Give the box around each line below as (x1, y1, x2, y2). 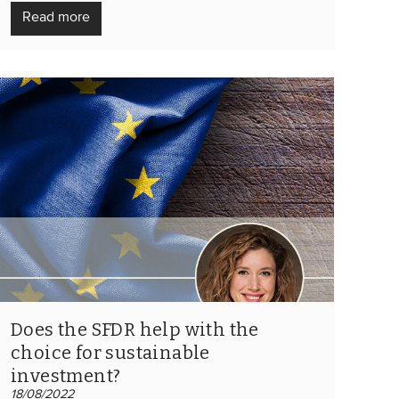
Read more (22, 10, 90, 25)
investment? (11, 364, 121, 387)
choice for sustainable (11, 341, 210, 363)
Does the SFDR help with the (11, 318, 259, 340)
